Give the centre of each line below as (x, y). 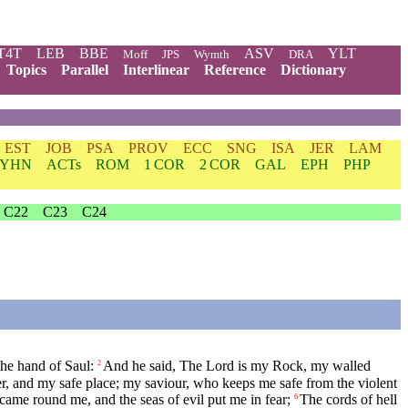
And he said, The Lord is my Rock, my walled (237, 366)
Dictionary (313, 70)
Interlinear (156, 70)
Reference (235, 70)
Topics (26, 70)
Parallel (85, 70)
